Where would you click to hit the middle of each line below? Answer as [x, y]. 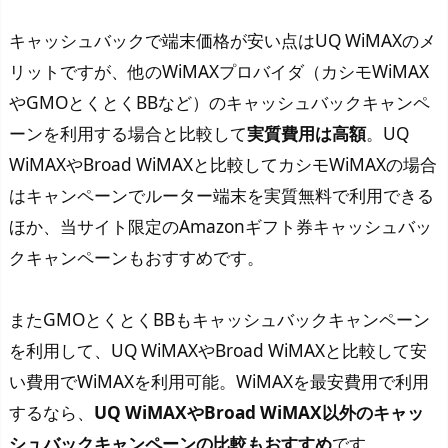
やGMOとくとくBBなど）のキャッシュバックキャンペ [219, 103]
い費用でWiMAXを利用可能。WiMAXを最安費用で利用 [219, 382]
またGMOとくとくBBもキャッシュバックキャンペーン [219, 320]
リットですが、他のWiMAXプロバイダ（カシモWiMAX [219, 72]
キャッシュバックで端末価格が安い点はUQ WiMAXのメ [222, 41]
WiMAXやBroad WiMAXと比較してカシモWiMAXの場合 [223, 165]
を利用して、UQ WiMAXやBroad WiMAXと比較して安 [218, 351]
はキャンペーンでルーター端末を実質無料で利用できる [221, 196]
